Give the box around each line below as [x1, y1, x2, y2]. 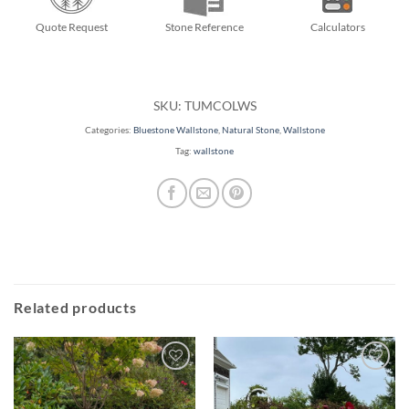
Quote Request [35, 20, 108, 35]
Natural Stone [221, 125, 279, 136]
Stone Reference [164, 20, 244, 35]
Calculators [309, 20, 365, 35]
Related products [14, 299, 137, 317]
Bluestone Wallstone [132, 125, 218, 136]
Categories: [84, 125, 133, 136]
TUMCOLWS [184, 98, 257, 114]
